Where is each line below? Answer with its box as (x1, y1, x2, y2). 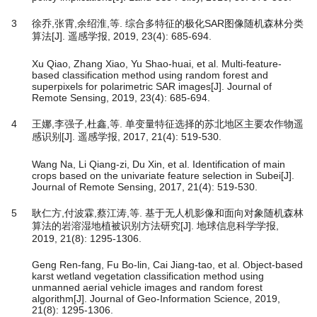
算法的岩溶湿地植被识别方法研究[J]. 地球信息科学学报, (32, 220, 279, 232)
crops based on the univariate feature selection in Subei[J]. (32, 170, 294, 182)
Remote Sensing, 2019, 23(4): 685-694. (32, 92, 210, 104)
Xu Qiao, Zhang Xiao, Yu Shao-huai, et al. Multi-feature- (32, 58, 282, 70)
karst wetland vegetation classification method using (32, 270, 264, 282)
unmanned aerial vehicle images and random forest (32, 282, 263, 294)
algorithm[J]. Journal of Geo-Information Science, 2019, (32, 293, 280, 305)
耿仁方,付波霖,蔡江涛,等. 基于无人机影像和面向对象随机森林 (32, 207, 304, 219)
